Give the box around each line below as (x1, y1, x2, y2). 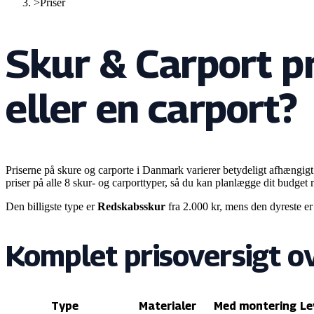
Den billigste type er (6, 200, 95, 212)
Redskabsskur (97, 200, 165, 212)
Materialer (138, 299, 196, 313)
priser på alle (6, 176, 64, 189)
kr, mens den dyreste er (208, 200, 313, 212)
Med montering (213, 299, 296, 313)
